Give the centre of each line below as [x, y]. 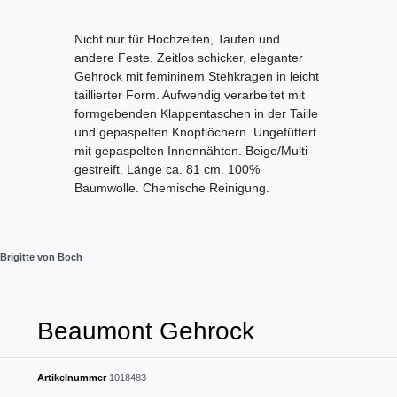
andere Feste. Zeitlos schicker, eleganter [189, 58]
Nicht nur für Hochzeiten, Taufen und [177, 39]
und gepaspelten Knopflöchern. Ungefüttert [195, 132]
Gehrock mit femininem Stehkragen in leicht [197, 77]
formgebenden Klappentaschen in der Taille [196, 114]
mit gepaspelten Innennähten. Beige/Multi [191, 151]
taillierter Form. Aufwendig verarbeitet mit [190, 95]
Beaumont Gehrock [146, 331]
